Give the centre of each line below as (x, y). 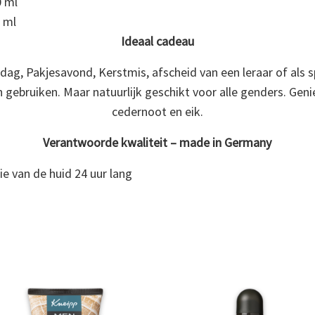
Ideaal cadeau (157, 41)
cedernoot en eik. (157, 111)
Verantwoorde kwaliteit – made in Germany (157, 142)
